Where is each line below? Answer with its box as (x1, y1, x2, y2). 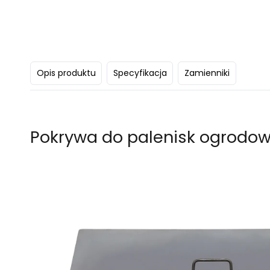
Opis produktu (36, 67, 96, 79)
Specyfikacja (113, 67, 167, 79)
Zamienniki (184, 67, 230, 79)
